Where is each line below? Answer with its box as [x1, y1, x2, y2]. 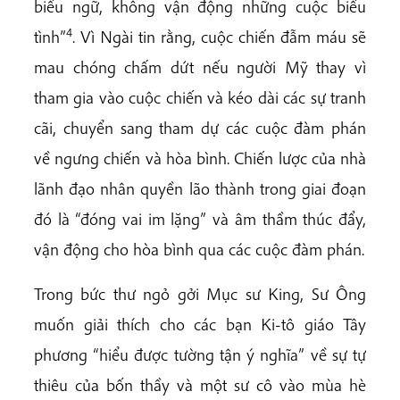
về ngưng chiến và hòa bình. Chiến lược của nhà [34, 147, 366, 170]
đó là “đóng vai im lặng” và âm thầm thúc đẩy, [34, 208, 366, 230]
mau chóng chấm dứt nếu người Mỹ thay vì [34, 56, 366, 79]
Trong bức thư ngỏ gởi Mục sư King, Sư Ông [34, 282, 366, 304]
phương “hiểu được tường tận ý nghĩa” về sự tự [34, 343, 366, 365]
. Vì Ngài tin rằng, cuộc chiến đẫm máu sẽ [72, 26, 366, 48]
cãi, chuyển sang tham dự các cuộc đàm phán [34, 117, 366, 139]
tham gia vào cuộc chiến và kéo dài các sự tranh [34, 87, 366, 109]
